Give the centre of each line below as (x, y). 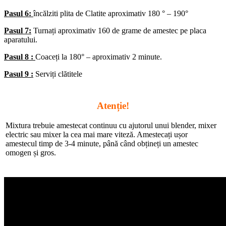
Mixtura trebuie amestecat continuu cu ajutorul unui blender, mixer (111, 125)
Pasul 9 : (19, 74)
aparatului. (21, 39)
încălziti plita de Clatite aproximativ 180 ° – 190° (111, 13)
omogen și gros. (31, 152)
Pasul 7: (18, 30)
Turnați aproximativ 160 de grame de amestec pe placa (119, 30)
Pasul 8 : (20, 56)
